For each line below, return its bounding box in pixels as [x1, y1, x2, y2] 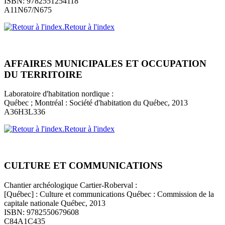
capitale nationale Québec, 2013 [4, 198, 105, 207]
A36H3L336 [4, 107, 45, 117]
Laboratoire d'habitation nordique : [4, 89, 114, 98]
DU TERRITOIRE [4, 69, 82, 80]
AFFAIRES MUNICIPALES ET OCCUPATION [4, 58, 206, 69]
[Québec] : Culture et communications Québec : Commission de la [4, 189, 214, 198]
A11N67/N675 [4, 6, 52, 15]
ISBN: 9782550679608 [4, 207, 79, 216]
